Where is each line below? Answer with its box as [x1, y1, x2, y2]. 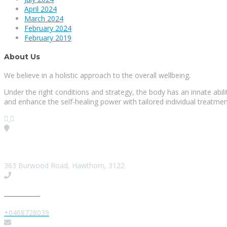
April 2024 [24, 4, 57, 14]
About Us [4, 52, 40, 61]
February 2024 [24, 23, 71, 33]
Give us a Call [4, 191, 40, 197]
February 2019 [24, 33, 71, 43]
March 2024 [24, 14, 63, 24]
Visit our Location [4, 144, 51, 150]
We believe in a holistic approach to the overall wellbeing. [4, 70, 191, 81]
